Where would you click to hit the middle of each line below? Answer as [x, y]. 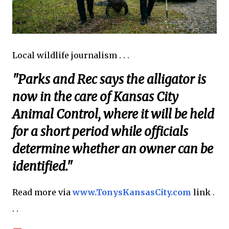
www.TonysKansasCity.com [132, 192]
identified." [42, 166]
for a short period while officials [100, 132]
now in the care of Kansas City [95, 97]
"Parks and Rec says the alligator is [109, 79]
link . [203, 192]
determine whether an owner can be [113, 149]
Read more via [42, 192]
